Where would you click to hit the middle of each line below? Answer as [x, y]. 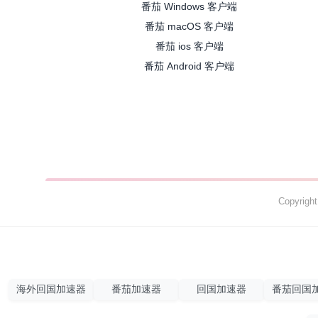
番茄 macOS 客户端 [190, 27]
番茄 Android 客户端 [190, 66]
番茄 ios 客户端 [189, 46]
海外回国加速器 [51, 290]
